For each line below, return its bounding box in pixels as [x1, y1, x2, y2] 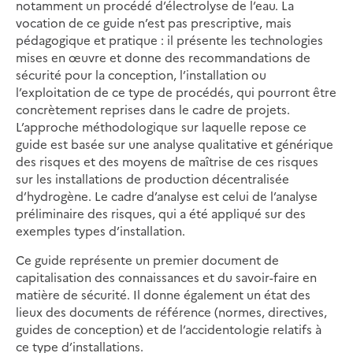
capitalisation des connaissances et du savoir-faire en [16, 269, 317, 286]
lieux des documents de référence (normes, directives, [16, 303, 327, 321]
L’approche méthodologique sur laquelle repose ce [16, 118, 307, 136]
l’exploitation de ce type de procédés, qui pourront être [16, 84, 336, 101]
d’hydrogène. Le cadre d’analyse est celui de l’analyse [16, 188, 318, 205]
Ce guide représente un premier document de [16, 251, 279, 269]
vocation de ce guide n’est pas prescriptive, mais [16, 14, 292, 32]
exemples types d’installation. [16, 222, 185, 240]
